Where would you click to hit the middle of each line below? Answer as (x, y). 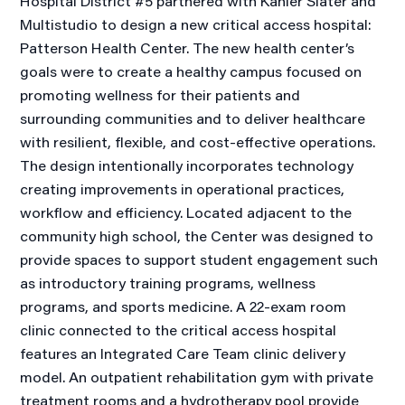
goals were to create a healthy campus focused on (191, 71)
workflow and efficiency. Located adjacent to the (186, 212)
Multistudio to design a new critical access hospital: (196, 24)
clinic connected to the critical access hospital (179, 330)
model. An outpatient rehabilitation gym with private (197, 377)
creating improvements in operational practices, (183, 189)
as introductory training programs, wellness (168, 283)
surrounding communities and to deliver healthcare (193, 118)
